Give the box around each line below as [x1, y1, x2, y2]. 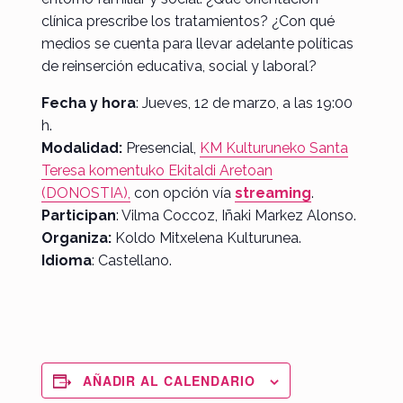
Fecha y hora [40, 94, 136, 112]
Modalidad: [40, 139, 122, 157]
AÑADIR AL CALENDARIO [82, 371, 255, 390]
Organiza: [40, 228, 112, 246]
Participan [40, 206, 116, 224]
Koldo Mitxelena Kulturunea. [111, 228, 301, 246]
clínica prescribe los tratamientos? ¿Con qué [40, 12, 335, 30]
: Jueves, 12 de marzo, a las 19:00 [135, 94, 353, 112]
